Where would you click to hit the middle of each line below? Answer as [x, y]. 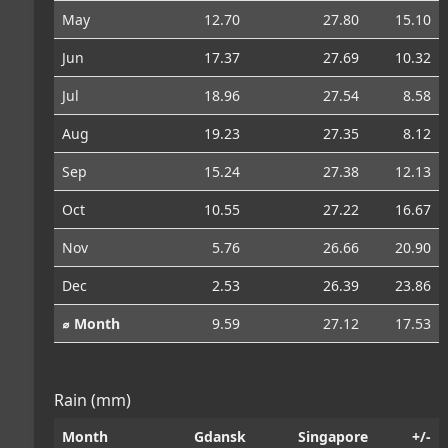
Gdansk [220, 436]
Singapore [333, 436]
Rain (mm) [92, 399]
